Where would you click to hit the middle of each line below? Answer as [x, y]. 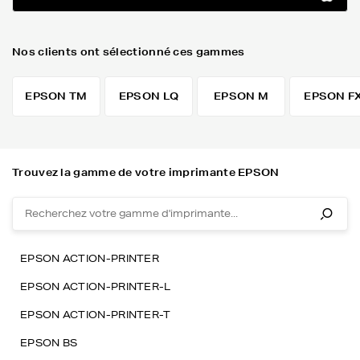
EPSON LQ [149, 96]
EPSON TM [56, 96]
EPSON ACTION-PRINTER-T [96, 315]
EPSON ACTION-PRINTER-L [96, 286]
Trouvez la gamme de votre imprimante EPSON [146, 172]
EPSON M [241, 96]
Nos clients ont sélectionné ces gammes [129, 52]
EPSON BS [49, 343]
